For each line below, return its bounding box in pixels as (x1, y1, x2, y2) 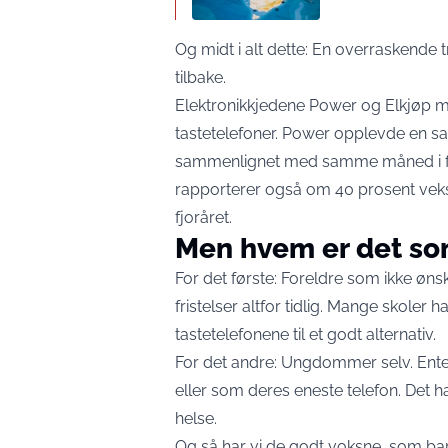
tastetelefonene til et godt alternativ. (175, 325, 436, 344)
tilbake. (175, 68, 226, 87)
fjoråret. (175, 208, 232, 227)
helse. (175, 409, 217, 428)
